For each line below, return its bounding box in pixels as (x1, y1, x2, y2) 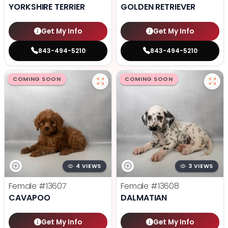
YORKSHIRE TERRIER (9, 1, 85, 13)
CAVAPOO (9, 192, 50, 204)
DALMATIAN (121, 192, 167, 204)
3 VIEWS (188, 162, 213, 170)
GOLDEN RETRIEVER (121, 1, 195, 13)
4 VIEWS (75, 162, 101, 170)
